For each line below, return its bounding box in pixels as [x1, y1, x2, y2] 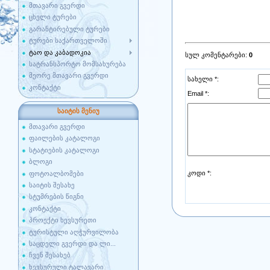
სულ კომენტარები [185, 51, 245, 58]
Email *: [187, 89, 209, 97]
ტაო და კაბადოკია [29, 48, 91, 56]
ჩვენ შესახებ [29, 251, 71, 259]
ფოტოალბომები [29, 169, 84, 177]
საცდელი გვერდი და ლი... [29, 239, 116, 247]
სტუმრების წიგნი [29, 193, 84, 201]
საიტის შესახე [29, 181, 75, 189]
